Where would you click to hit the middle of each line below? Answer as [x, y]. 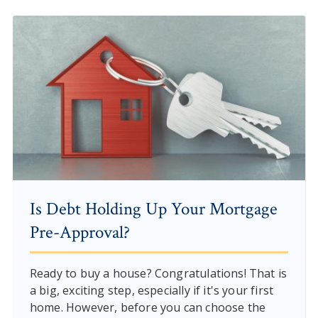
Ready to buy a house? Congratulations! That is [158, 273]
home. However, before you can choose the [148, 307]
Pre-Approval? [79, 232]
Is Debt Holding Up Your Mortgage [153, 209]
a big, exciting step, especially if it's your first [152, 290]
